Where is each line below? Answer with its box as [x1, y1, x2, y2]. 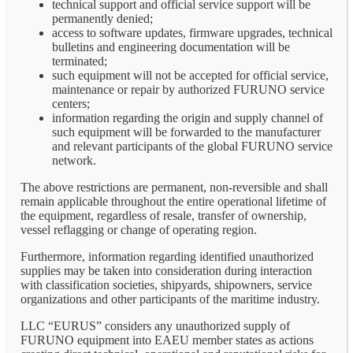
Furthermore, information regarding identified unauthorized [20, 249, 314, 263]
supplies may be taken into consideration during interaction [20, 263, 312, 277]
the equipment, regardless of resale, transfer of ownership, [20, 208, 307, 222]
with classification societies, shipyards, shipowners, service [20, 277, 312, 292]
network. [52, 153, 96, 167]
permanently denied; [52, 11, 153, 25]
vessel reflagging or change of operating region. [20, 222, 257, 236]
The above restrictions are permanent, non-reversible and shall [20, 180, 328, 194]
